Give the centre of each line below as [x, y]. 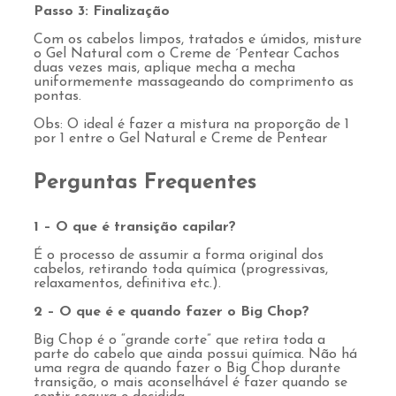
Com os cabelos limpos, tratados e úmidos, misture [198, 40]
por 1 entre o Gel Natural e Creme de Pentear [180, 139]
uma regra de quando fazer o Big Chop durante [187, 369]
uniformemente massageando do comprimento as [194, 83]
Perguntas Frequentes [145, 183]
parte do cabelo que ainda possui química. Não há [195, 355]
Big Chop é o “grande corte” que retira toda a [179, 341]
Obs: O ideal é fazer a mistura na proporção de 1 [191, 125]
